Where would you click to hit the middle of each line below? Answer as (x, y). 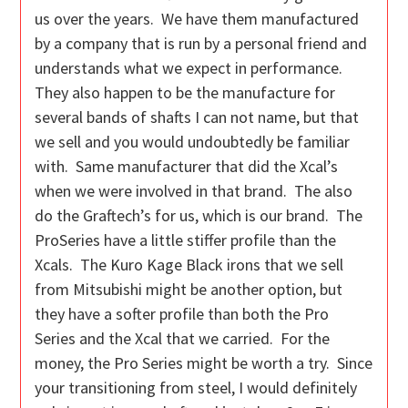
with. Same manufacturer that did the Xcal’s (187, 167)
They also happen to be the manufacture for (185, 93)
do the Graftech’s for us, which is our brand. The (199, 216)
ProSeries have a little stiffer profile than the (186, 240)
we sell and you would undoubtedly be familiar (193, 142)
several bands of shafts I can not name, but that (197, 117)
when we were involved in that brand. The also (194, 191)
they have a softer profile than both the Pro (182, 314)
